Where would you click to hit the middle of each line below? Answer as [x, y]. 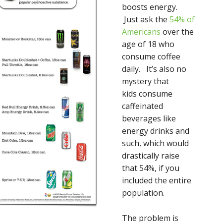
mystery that [145, 81]
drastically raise [151, 156]
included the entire [157, 180]
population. [143, 193]
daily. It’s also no [154, 69]
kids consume [147, 94]
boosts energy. [150, 7]
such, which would [155, 143]
